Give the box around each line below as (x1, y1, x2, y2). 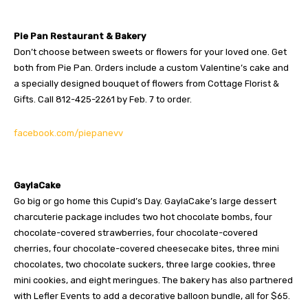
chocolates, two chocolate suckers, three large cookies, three (14, 258, 276, 269)
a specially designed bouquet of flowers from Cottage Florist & (14, 78, 279, 89)
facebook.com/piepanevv (14, 127, 123, 138)
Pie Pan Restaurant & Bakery (14, 30, 146, 41)
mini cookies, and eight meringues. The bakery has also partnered (14, 274, 293, 285)
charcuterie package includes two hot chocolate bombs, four (14, 211, 272, 222)
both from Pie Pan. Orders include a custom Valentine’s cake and (14, 62, 289, 73)
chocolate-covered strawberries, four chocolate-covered (14, 227, 258, 238)
